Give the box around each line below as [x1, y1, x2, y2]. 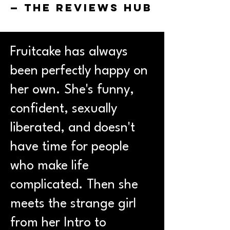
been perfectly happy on [10, 65, 148, 78]
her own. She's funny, [10, 84, 134, 97]
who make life [10, 160, 89, 172]
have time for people [10, 141, 129, 154]
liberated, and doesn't [10, 122, 135, 135]
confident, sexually [10, 103, 117, 116]
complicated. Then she [10, 179, 138, 191]
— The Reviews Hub [10, 1, 152, 14]
